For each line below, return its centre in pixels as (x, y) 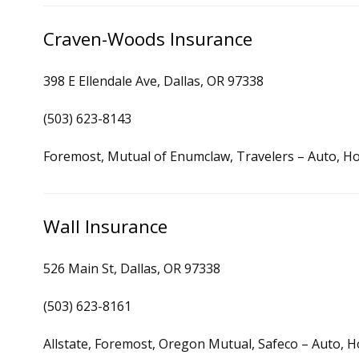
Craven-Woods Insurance (148, 39)
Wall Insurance (105, 226)
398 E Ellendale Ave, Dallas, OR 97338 (153, 81)
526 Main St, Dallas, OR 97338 (132, 268)
